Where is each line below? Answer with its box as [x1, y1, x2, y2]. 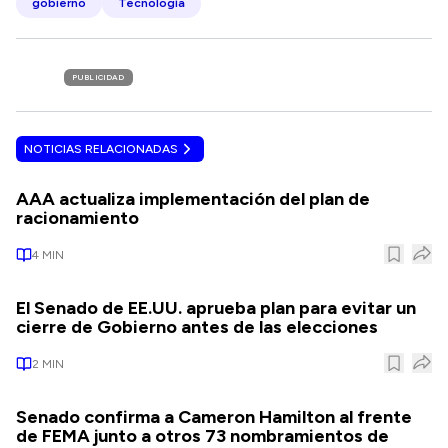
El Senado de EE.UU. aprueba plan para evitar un [16, 297, 416, 319]
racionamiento [16, 207, 139, 229]
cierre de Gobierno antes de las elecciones [16, 316, 378, 338]
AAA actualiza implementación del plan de [16, 188, 370, 210]
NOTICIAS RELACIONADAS [24, 142, 178, 156]
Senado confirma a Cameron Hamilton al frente [16, 406, 412, 428]
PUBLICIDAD [72, 72, 125, 82]
